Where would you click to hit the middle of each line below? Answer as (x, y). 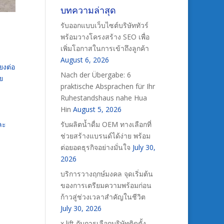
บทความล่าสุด (88, 10)
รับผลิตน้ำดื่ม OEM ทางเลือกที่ (106, 124)
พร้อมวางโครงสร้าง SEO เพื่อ (105, 37)
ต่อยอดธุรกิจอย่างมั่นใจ (95, 147)
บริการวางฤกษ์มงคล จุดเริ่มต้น (106, 174)
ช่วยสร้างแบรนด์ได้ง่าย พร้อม (105, 136)
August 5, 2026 (97, 109)
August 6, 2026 (84, 60)
